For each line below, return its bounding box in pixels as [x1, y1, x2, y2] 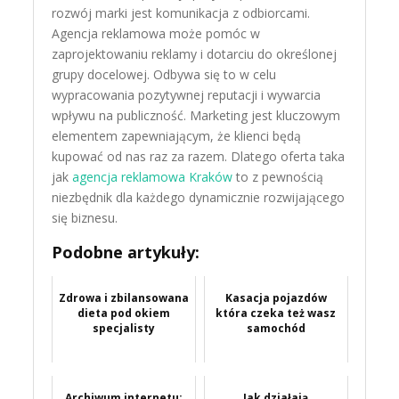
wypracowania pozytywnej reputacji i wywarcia [52, 85, 322, 103]
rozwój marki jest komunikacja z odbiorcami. [52, 4, 311, 21]
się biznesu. [52, 208, 118, 226]
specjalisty [93, 320, 156, 336]
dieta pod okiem [77, 305, 171, 321]
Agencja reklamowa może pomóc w [52, 24, 261, 42]
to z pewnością [232, 167, 324, 185]
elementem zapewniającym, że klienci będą [52, 126, 302, 144]
